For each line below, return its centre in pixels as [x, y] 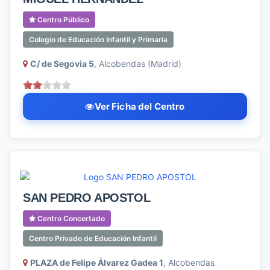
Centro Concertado [70, 218]
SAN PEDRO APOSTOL [87, 198]
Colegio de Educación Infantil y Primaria [98, 39]
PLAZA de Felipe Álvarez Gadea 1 [97, 262]
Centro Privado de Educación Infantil [93, 238]
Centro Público [62, 20]
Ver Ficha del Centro [140, 106]
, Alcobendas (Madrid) [138, 64]
